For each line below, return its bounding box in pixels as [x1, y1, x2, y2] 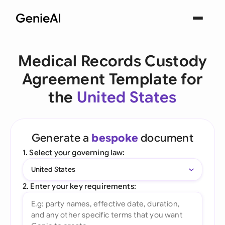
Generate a [32, 131, 92, 145]
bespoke [91, 131, 138, 145]
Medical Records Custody [18, 52, 207, 71]
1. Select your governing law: [23, 148, 125, 157]
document [138, 131, 193, 145]
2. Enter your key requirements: [23, 181, 136, 191]
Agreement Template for [22, 70, 203, 89]
